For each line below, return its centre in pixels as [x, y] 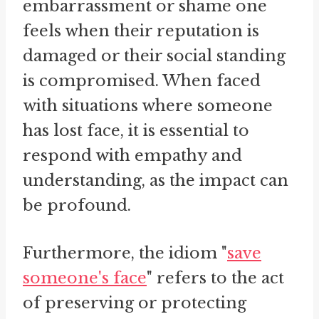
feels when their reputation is [141, 31]
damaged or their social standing [154, 56]
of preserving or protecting [135, 303]
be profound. [77, 206]
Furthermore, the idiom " [125, 253]
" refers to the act [215, 278]
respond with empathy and [132, 156]
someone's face [85, 278]
